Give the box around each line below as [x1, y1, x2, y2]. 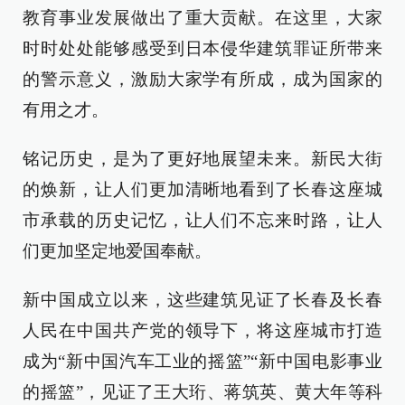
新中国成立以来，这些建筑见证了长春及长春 [23, 289, 382, 309]
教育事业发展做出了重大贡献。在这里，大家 [23, 7, 382, 27]
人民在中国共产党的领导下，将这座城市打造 [23, 320, 382, 340]
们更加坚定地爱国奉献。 [23, 240, 212, 260]
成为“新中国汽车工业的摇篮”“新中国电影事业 [23, 351, 382, 371]
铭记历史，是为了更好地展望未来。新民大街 [23, 148, 382, 168]
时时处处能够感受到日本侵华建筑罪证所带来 [23, 38, 382, 58]
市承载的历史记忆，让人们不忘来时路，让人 [23, 210, 382, 230]
